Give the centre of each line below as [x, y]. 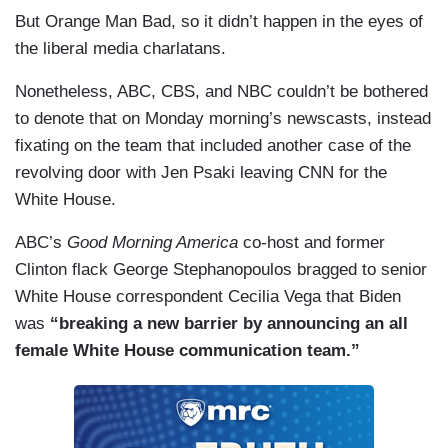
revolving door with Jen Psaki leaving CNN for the [201, 173]
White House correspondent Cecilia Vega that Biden [208, 297]
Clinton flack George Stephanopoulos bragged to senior [221, 270]
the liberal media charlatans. [120, 49]
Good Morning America [152, 243]
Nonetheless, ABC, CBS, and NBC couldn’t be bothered [221, 92]
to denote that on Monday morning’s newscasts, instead [223, 119]
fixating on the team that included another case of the [213, 146]
